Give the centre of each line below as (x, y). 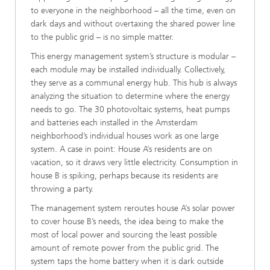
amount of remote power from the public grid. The (125, 248)
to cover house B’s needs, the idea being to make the (127, 221)
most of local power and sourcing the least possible (124, 234)
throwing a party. (62, 189)
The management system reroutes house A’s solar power (133, 208)
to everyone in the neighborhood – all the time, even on (133, 10)
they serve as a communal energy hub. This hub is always (134, 83)
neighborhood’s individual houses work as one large (125, 136)
